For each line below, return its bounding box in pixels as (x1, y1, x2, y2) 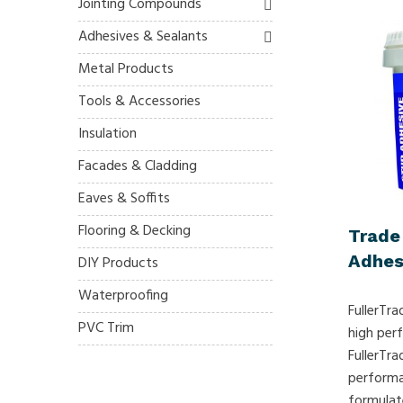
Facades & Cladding (78, 154, 197, 178)
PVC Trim (78, 316, 134, 340)
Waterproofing (78, 283, 168, 308)
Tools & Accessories (78, 89, 201, 113)
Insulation (78, 121, 137, 146)
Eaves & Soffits (78, 186, 170, 210)
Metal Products (78, 57, 174, 81)
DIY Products (78, 251, 158, 275)
